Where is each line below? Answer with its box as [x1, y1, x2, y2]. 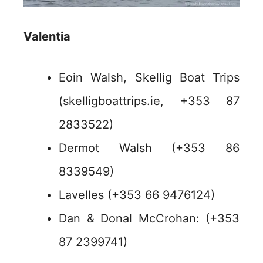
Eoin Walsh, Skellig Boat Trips [59, 70, 240, 85]
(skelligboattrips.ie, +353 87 [59, 94, 240, 109]
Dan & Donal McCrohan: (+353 [59, 211, 240, 226]
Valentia [23, 29, 70, 44]
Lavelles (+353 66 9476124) [59, 188, 215, 203]
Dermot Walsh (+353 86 [59, 141, 240, 156]
